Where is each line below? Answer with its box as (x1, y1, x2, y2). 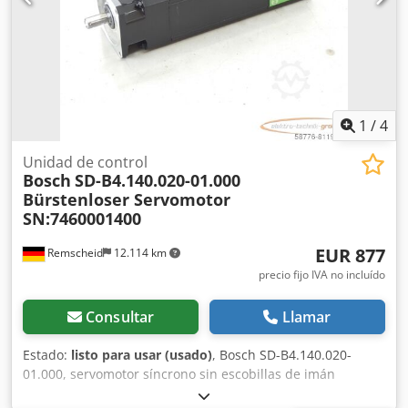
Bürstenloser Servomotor (23, 188, 230, 210)
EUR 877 (315, 242, 385, 268)
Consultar (85, 306, 155, 327)
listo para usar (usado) (71, 345, 212, 363)
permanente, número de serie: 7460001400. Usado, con (23, 383, 362, 402)
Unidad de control (23, 151, 148, 172)
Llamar (281, 306, 331, 327)
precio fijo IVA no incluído (259, 266, 385, 282)
